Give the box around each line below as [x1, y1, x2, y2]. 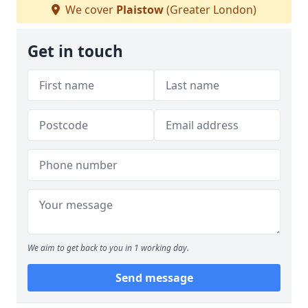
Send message [115, 270, 193, 285]
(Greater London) [164, 2, 256, 17]
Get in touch [27, 41, 123, 62]
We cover [63, 2, 116, 17]
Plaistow [116, 2, 164, 17]
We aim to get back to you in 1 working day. [27, 242, 189, 254]
